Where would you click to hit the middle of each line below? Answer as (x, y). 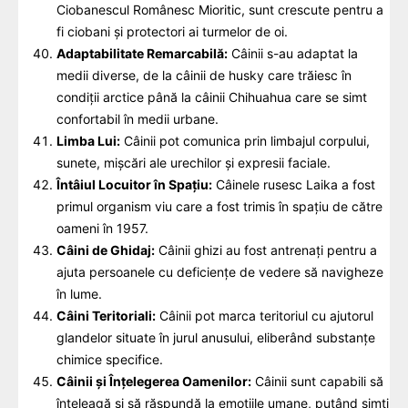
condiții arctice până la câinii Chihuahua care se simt (212, 97)
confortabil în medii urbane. (138, 118)
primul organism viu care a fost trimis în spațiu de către (219, 206)
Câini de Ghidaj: (106, 250)
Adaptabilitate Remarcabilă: (142, 53)
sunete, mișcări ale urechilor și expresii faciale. (194, 162)
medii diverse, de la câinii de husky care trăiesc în (204, 75)
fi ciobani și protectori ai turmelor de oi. (172, 31)
